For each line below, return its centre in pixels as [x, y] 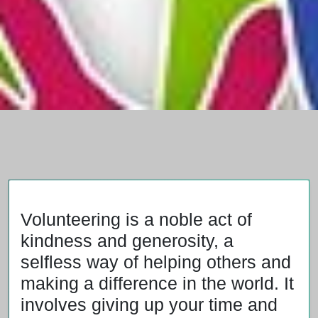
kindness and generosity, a [127, 240]
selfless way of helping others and [156, 262]
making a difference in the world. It [157, 283]
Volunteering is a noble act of [136, 219]
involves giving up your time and [149, 304]
